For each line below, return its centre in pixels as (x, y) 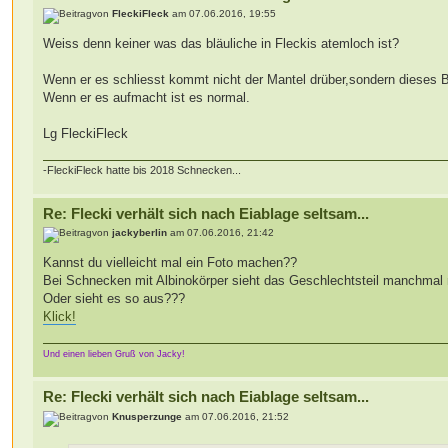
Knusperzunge (147, 416)
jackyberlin (140, 233)
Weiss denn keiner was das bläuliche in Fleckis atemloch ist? (221, 44)
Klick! (60, 317)
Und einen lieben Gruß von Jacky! (114, 354)
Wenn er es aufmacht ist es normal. (147, 98)
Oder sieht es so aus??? (114, 299)
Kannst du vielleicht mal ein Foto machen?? (170, 263)
